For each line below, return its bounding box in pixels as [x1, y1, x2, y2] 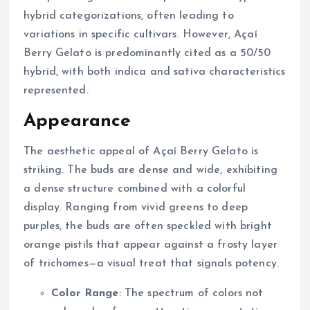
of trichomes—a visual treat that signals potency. [24, 258, 279, 270]
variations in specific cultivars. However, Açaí [24, 29, 257, 41]
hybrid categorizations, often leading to [24, 10, 234, 22]
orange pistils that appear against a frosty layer [24, 239, 277, 251]
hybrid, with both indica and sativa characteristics [24, 66, 286, 78]
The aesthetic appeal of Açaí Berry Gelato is [24, 146, 259, 158]
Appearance [24, 112, 131, 131]
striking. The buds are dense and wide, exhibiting [24, 165, 277, 176]
